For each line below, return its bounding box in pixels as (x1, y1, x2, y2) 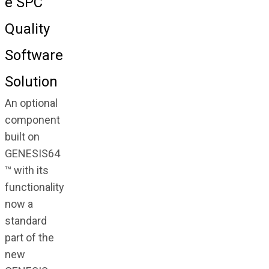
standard (4, 214, 47, 228)
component (4, 113, 60, 127)
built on (4, 130, 40, 144)
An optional (4, 97, 58, 110)
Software (4, 47, 63, 64)
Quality (4, 20, 50, 38)
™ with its (4, 164, 49, 177)
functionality (4, 181, 64, 194)
